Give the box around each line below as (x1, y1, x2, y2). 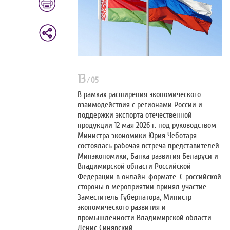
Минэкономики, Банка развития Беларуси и (78, 151, 219, 161)
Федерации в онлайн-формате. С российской (78, 172, 222, 182)
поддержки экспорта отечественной (78, 110, 193, 120)
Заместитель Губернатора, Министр (78, 193, 192, 202)
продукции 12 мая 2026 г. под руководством (78, 121, 217, 130)
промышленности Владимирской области (78, 213, 212, 223)
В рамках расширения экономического (78, 90, 201, 100)
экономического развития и (78, 203, 166, 213)
